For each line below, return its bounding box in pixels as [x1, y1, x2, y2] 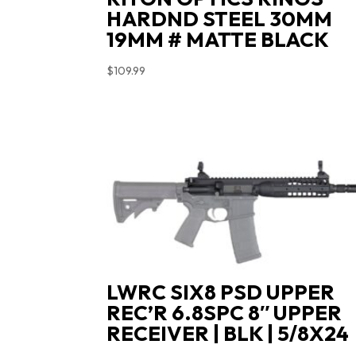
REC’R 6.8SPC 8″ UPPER [106, 300, 342, 327]
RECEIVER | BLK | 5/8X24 [106, 320, 350, 347]
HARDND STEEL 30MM [106, 5, 333, 32]
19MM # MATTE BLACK [106, 25, 330, 52]
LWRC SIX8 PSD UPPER [106, 279, 335, 306]
